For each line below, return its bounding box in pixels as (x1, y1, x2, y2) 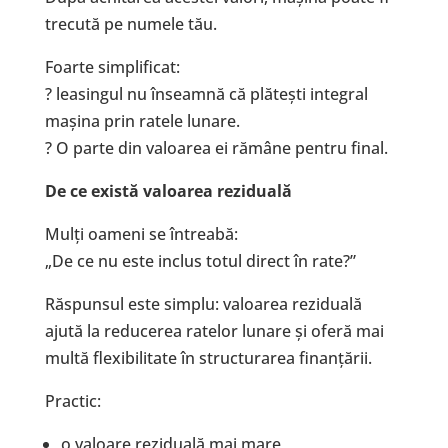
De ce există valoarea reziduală (44, 180, 292, 203)
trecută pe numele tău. (44, 13, 217, 36)
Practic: (44, 390, 101, 413)
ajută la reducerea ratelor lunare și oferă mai (44, 320, 384, 343)
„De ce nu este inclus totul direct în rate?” (44, 250, 356, 273)
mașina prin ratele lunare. (44, 110, 240, 133)
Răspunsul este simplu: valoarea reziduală (44, 293, 362, 316)
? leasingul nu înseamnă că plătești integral (44, 83, 368, 106)
